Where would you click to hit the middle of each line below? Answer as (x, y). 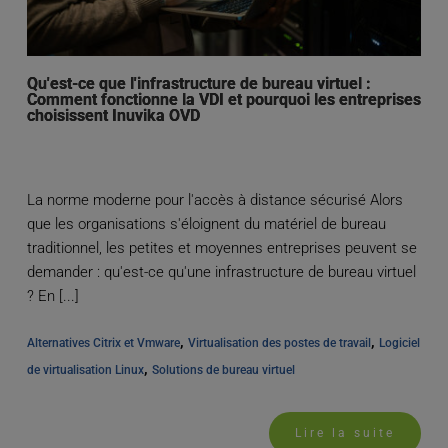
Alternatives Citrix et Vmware (103, 342)
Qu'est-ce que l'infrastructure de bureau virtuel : (198, 83)
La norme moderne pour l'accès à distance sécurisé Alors (214, 199)
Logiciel (399, 342)
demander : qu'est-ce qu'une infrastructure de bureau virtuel (221, 271)
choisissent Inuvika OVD (113, 115)
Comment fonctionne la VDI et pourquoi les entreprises (223, 99)
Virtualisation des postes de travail (279, 342)
